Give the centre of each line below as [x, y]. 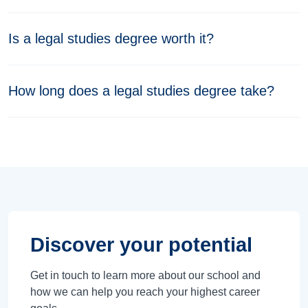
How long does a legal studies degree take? [141, 91]
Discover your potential [141, 245]
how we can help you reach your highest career [145, 292]
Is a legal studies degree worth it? [111, 38]
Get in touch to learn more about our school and [145, 275]
